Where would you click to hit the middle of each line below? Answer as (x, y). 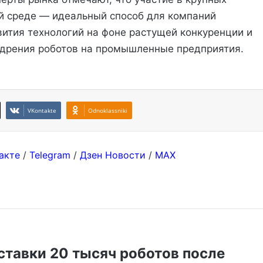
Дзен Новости (112, 155)
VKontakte (42, 111)
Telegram (50, 155)
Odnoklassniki (108, 111)
